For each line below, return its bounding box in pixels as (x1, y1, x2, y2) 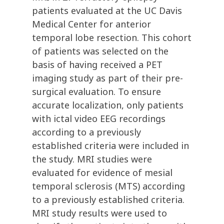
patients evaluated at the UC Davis (32, 4, 182, 17)
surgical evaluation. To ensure (32, 85, 161, 98)
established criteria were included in (32, 139, 189, 152)
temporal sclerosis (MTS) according (32, 180, 185, 192)
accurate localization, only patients (32, 99, 183, 111)
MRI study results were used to (32, 207, 167, 219)
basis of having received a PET (32, 58, 162, 71)
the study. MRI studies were (32, 153, 152, 165)
